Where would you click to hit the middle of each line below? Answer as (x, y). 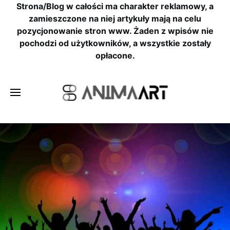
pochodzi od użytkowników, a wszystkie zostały (115, 43)
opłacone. (115, 55)
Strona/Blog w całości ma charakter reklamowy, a (115, 6)
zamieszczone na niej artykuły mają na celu (115, 18)
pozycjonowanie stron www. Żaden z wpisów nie (115, 31)
